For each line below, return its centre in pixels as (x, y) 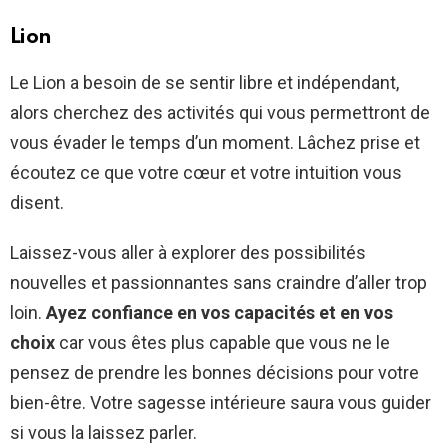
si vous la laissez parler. (103, 433)
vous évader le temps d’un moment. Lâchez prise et (215, 143)
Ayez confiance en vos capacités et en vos (219, 313)
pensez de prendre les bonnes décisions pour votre (214, 373)
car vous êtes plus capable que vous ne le (222, 343)
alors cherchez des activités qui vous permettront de (220, 113)
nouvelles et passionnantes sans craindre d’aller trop (218, 283)
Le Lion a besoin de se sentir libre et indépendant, (204, 83)
